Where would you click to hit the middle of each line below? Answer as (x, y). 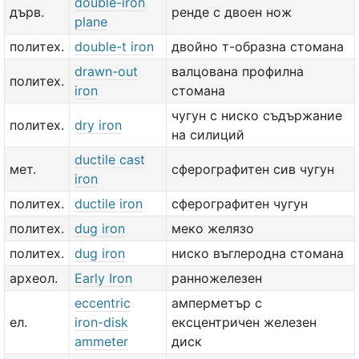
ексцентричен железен (244, 322)
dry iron (98, 125)
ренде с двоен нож (232, 12)
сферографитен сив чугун (253, 169)
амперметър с (217, 303)
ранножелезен (217, 278)
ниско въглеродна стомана (258, 253)
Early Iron (103, 278)
